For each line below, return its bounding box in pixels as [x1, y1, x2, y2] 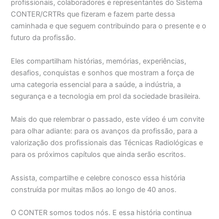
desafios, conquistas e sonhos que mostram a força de [11, 68, 195, 77]
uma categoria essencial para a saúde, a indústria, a [11, 80, 181, 89]
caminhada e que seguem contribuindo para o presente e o [11, 22, 207, 31]
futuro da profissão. [11, 33, 76, 43]
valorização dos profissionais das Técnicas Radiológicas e [11, 138, 203, 148]
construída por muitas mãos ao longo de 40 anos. [11, 185, 177, 194]
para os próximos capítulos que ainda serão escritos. [11, 150, 186, 159]
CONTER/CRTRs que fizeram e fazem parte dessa [11, 10, 175, 19]
